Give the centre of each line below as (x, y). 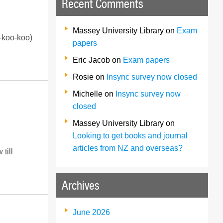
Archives (81, 185)
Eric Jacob (92, 60)
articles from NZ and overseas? (128, 148)
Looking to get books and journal (130, 135)
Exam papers (147, 60)
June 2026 (92, 212)
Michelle (88, 94)
